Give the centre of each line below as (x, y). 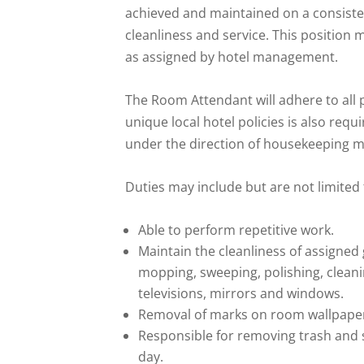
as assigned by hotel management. (232, 56)
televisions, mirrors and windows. (241, 293)
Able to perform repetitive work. (236, 230)
